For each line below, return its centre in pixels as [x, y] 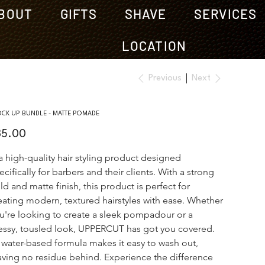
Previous [165, 78]
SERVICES [225, 14]
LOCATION [154, 46]
